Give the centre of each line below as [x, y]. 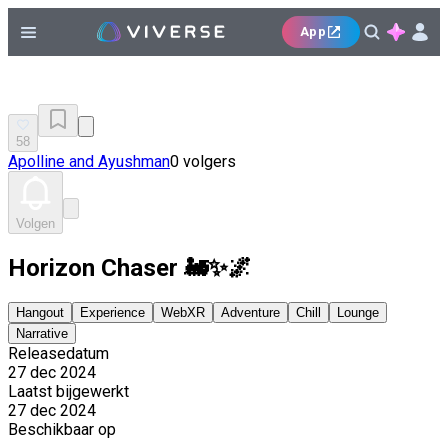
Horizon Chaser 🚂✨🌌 [130, 267]
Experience [112, 312]
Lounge [358, 312]
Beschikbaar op [62, 429]
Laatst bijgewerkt [68, 391]
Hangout [40, 312]
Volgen [35, 223]
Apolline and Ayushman [89, 161]
